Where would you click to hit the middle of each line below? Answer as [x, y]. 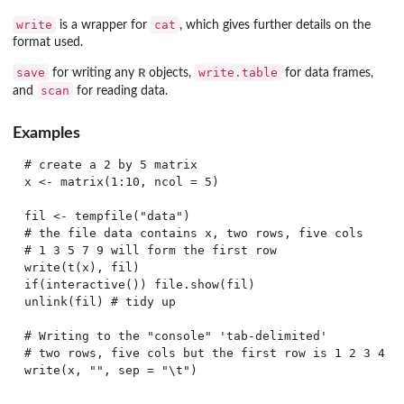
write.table [238, 72]
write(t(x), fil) [82, 268]
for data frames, [327, 73]
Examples [46, 133]
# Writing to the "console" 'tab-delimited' [175, 336]
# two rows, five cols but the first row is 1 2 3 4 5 [211, 353]
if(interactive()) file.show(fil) [139, 285]
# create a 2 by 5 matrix [110, 165]
